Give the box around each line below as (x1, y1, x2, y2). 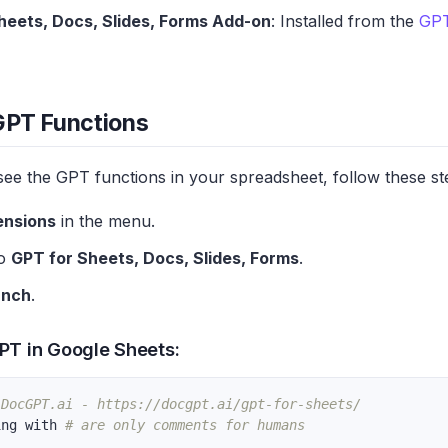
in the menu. (56, 211, 155, 232)
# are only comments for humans (65, 417, 305, 434)
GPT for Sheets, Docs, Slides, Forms (11, 248, 299, 269)
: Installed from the (271, 10, 419, 31)
